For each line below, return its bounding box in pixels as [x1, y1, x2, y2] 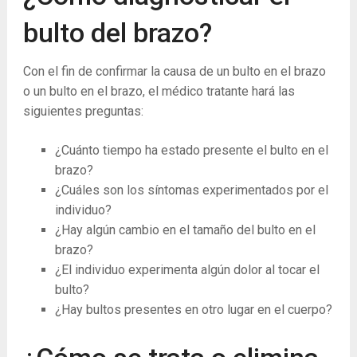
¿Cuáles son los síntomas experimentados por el [54, 182, 328, 198]
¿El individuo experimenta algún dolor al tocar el [54, 261, 320, 277]
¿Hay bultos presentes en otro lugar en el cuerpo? [54, 301, 332, 317]
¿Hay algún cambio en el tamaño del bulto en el [54, 222, 316, 237]
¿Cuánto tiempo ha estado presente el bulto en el [54, 142, 328, 158]
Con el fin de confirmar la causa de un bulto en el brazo [22, 63, 326, 79]
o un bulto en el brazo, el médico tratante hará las [22, 83, 295, 99]
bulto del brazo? [22, 16, 212, 49]
